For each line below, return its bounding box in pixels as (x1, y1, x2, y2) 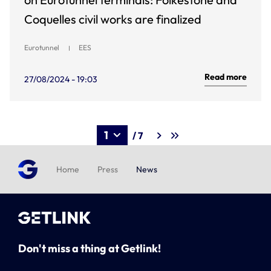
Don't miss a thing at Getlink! (18, 241, 161, 255)
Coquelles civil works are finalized (24, 11, 201, 27)
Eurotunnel (24, 43, 59, 52)
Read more (204, 71, 247, 82)
